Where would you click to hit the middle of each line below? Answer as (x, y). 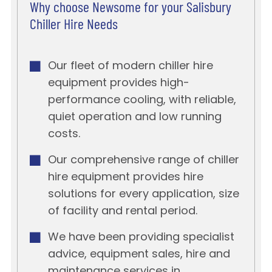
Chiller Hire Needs (73, 26)
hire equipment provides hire (125, 178)
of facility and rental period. (122, 212)
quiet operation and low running (134, 118)
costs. (64, 135)
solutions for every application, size (143, 195)
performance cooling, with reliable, (142, 101)
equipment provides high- (118, 84)
